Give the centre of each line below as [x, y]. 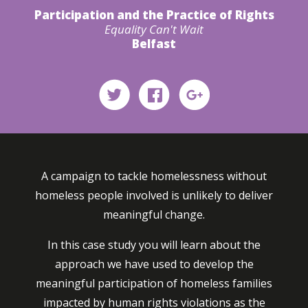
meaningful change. [154, 214]
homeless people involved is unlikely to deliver [154, 195]
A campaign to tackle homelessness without [154, 176]
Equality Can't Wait [154, 29]
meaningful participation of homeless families [154, 283]
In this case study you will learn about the [154, 245]
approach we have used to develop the [154, 264]
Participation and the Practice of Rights [154, 15]
